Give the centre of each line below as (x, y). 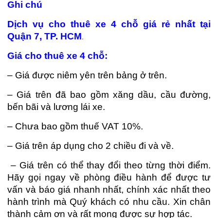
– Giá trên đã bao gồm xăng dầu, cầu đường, (109, 94)
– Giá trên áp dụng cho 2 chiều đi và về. (91, 145)
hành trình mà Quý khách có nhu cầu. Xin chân (109, 201)
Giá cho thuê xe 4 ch (53, 55)
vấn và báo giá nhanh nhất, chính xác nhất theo (109, 189)
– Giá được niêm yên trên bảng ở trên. (87, 75)
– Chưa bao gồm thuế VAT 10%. (75, 126)
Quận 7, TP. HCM (45, 36)
